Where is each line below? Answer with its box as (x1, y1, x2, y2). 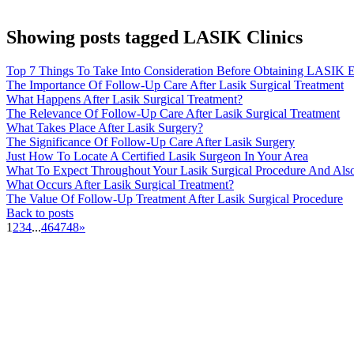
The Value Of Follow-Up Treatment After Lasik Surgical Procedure (6, 191, 343, 205)
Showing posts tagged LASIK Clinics (6, 27, 303, 47)
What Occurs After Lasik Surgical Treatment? (6, 177, 234, 191)
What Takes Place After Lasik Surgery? (6, 120, 203, 134)
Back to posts (6, 205, 73, 220)
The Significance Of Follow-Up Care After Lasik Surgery (6, 134, 295, 149)
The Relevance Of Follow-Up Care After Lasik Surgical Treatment (6, 106, 340, 120)
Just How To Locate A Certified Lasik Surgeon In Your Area (6, 149, 308, 163)
